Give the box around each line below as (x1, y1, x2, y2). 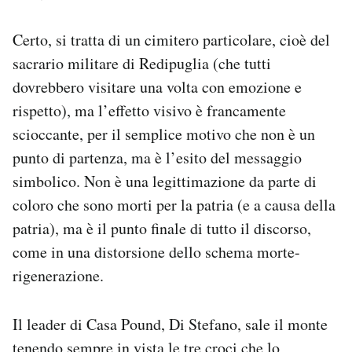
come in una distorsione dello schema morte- (13, 241, 300, 262)
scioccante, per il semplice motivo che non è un (13, 123, 315, 145)
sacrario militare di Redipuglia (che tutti (13, 53, 271, 74)
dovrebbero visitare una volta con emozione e (13, 76, 302, 97)
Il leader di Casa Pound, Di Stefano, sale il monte (13, 313, 328, 335)
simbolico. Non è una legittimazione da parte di (13, 170, 317, 192)
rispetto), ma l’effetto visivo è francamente (13, 100, 286, 121)
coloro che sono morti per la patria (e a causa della (13, 194, 335, 215)
